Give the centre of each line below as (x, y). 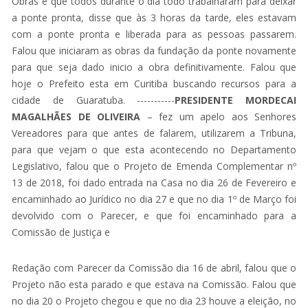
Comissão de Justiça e (61, 232)
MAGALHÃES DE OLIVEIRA (76, 116)
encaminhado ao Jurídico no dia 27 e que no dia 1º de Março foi (154, 199)
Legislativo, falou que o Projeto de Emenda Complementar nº (154, 166)
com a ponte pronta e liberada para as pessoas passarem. (154, 34)
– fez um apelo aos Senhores (218, 116)
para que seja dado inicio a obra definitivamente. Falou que (154, 67)
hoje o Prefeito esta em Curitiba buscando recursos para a (154, 83)
